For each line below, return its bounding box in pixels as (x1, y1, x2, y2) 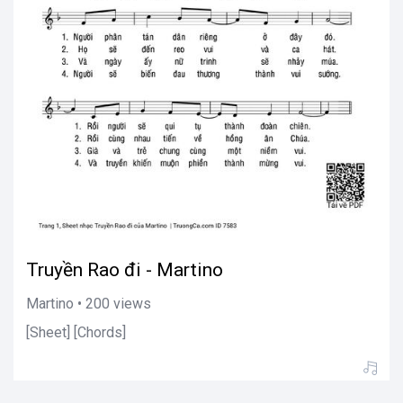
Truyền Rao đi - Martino (26, 258, 223, 281)
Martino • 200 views (26, 294, 151, 312)
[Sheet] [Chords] (26, 323, 126, 341)
